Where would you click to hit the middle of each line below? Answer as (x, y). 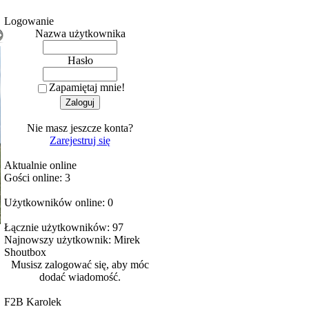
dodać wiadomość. (80, 277)
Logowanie (29, 21)
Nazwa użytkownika (80, 33)
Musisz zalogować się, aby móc (80, 265)
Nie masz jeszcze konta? (80, 128)
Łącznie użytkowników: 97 (64, 227)
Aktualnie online (40, 165)
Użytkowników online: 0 (59, 202)
